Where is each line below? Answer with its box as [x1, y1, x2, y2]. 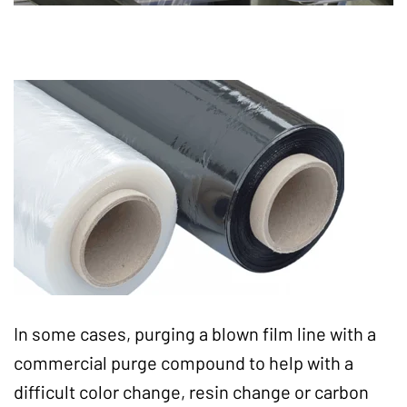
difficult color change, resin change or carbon [14, 381, 369, 403]
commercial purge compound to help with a [14, 352, 353, 374]
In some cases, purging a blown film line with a [14, 323, 376, 345]
